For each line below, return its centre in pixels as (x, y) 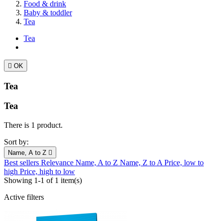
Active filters (24, 197)
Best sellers (22, 163)
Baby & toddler (48, 13)
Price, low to (184, 163)
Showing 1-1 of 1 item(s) (43, 181)
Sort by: (16, 142)
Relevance (58, 163)
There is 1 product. (33, 125)
